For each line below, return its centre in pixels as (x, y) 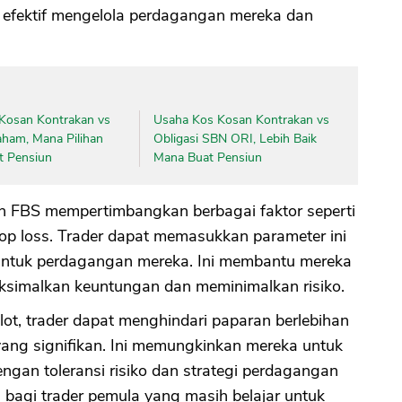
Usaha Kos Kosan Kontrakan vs (241, 119)
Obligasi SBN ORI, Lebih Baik (235, 138)
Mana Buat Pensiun (207, 157)
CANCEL (256, 49)
